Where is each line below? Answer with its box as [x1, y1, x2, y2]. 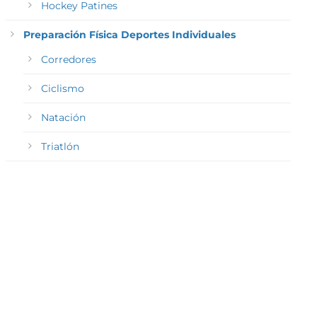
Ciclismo [40, 82, 84, 96]
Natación [40, 111, 86, 125]
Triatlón [40, 140, 79, 154]
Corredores [40, 53, 96, 67]
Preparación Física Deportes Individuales [23, 28, 236, 42]
